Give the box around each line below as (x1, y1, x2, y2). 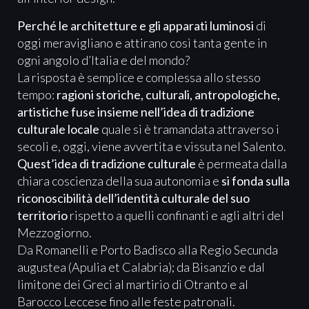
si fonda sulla (221, 172, 290, 188)
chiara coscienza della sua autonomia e (17, 172, 221, 188)
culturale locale (17, 121, 99, 137)
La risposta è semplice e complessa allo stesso (17, 69, 261, 85)
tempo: (17, 86, 57, 102)
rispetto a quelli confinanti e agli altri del (68, 207, 284, 223)
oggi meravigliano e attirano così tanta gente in (17, 34, 267, 50)
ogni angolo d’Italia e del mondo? (17, 52, 190, 68)
